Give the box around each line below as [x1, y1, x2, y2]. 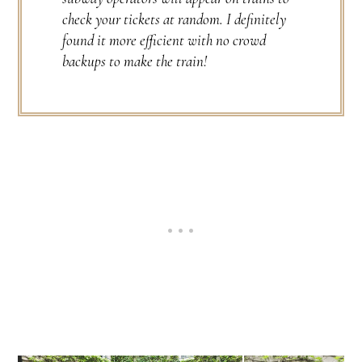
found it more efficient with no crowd [62, 30, 267, 49]
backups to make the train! [62, 51, 208, 70]
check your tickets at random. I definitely [62, 9, 287, 28]
